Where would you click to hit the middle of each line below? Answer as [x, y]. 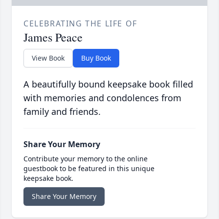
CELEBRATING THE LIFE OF [80, 24]
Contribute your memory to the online [86, 159]
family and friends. [62, 112]
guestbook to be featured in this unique [89, 169]
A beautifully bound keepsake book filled [108, 84]
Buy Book [96, 58]
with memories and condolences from [102, 98]
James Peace [53, 37]
